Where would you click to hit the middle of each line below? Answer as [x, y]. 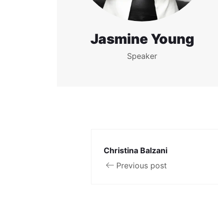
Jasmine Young [142, 39]
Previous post [142, 165]
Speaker [142, 56]
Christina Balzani [136, 150]
